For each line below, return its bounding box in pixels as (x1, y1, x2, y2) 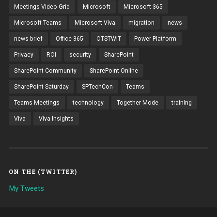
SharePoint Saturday (14, 83, 69, 91)
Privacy (14, 51, 33, 59)
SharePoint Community (14, 67, 77, 75)
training (171, 99, 192, 107)
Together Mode (116, 99, 158, 107)
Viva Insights (38, 115, 74, 123)
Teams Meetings (14, 99, 60, 107)
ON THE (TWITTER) (8, 168, 77, 176)
